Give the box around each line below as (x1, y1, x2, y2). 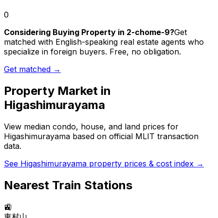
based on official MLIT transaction (70, 131, 199, 142)
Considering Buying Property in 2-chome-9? (4, 27, 174, 37)
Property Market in (4, 84, 111, 98)
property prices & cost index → (87, 159, 204, 169)
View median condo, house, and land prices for (4, 122, 179, 132)
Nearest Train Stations (4, 178, 132, 193)
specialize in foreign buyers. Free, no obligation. (4, 47, 181, 57)
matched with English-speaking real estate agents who (4, 37, 204, 47)
